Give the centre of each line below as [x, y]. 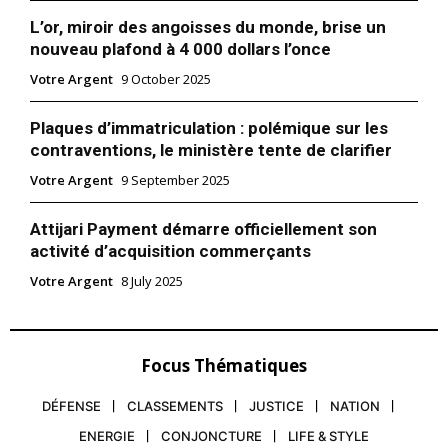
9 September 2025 [175, 179]
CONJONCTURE [211, 435]
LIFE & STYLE [328, 435]
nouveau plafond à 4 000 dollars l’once [180, 48]
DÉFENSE [71, 405]
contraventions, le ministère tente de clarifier [211, 149]
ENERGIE [107, 435]
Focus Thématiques [224, 365]
